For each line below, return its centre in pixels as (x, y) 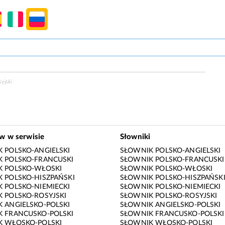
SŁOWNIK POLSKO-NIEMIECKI (171, 187)
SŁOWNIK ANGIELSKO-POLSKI (171, 205)
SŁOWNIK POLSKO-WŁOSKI (166, 169)
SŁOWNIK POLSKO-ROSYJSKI (169, 196)
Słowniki (135, 137)
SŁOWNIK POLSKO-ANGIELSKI (171, 151)
